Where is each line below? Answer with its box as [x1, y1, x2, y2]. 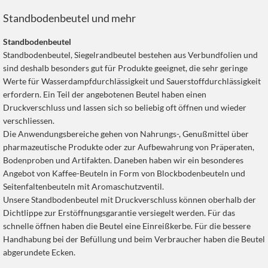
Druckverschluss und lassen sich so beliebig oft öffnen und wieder [3, 102, 246, 113]
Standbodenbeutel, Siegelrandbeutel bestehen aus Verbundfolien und [3, 50, 258, 60]
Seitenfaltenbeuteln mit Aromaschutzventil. [3, 181, 164, 192]
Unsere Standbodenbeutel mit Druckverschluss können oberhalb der [3, 194, 256, 205]
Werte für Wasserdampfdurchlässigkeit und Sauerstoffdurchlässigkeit [3, 76, 261, 87]
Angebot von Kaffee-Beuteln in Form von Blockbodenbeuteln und [3, 168, 245, 179]
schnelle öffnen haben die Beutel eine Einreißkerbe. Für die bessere [3, 221, 251, 232]
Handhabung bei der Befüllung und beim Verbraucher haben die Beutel [3, 234, 265, 245]
